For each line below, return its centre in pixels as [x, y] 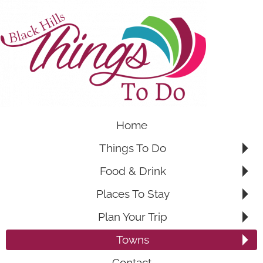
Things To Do [133, 148]
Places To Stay [133, 194]
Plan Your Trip [133, 217]
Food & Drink [133, 171]
